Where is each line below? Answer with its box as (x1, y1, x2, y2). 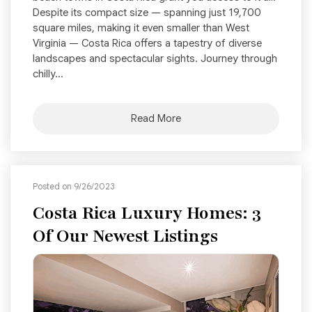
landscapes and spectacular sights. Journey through (33, 52, 277, 65)
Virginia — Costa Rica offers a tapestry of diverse (33, 36, 262, 49)
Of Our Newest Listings (33, 224, 218, 248)
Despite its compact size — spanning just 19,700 (33, 6, 261, 19)
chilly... (33, 67, 63, 80)
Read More (131, 111, 181, 125)
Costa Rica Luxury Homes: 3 (33, 201, 261, 225)
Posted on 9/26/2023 (33, 180, 114, 192)
